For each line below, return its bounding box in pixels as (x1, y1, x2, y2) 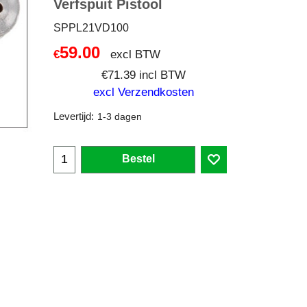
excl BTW (110, 47, 160, 61)
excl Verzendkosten (93, 85, 194, 99)
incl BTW (139, 68, 186, 82)
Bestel (121, 152, 155, 164)
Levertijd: (53, 111, 94, 123)
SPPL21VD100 (53, 22, 129, 34)
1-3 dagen (97, 112, 142, 123)
